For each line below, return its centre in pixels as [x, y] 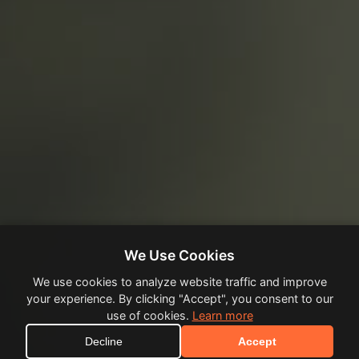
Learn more [222, 315]
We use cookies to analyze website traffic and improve [179, 282]
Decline [103, 341]
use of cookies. [149, 315]
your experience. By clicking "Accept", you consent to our [179, 298]
